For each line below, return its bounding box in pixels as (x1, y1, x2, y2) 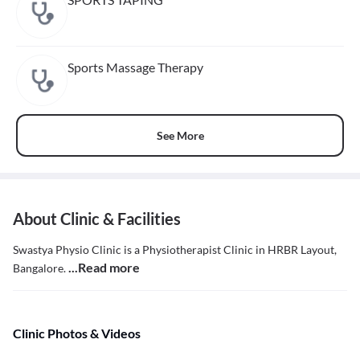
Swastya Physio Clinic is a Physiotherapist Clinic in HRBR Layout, (13, 243, 337, 257)
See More (156, 128, 204, 142)
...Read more (68, 260, 140, 276)
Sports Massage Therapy (67, 59, 203, 76)
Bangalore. (13, 261, 68, 276)
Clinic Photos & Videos (13, 325, 141, 342)
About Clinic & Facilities (13, 209, 181, 229)
